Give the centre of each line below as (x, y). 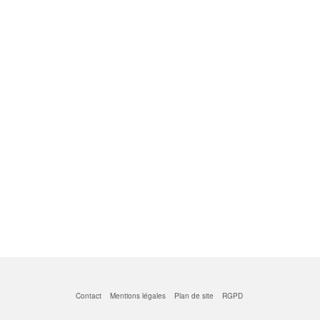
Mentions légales (138, 296)
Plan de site (194, 296)
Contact (89, 296)
